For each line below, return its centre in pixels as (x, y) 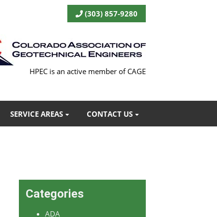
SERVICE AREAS (36, 114)
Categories (54, 194)
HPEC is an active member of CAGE (88, 71)
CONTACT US (109, 114)
